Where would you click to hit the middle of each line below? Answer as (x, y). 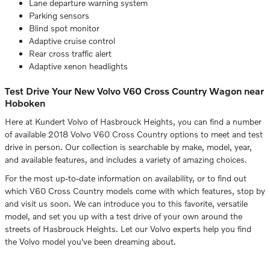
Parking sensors (59, 15)
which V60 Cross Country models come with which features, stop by (135, 191)
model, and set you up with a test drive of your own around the (124, 216)
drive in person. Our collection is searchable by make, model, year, (128, 147)
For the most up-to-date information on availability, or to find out (126, 178)
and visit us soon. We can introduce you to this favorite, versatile (126, 204)
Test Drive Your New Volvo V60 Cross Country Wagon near (134, 90)
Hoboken (25, 102)
